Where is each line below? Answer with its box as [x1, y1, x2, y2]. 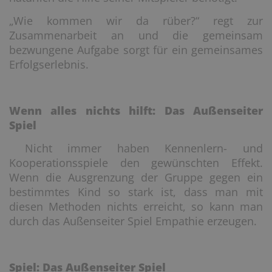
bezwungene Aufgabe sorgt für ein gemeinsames [9, 42, 263, 57]
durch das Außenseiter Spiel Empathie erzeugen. [9, 214, 257, 228]
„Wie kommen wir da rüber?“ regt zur [9, 13, 263, 28]
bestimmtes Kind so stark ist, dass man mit [9, 185, 263, 199]
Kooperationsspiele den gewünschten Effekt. [9, 155, 263, 170]
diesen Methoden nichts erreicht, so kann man [9, 199, 263, 214]
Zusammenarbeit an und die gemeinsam [9, 28, 263, 42]
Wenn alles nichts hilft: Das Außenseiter [9, 103, 263, 118]
